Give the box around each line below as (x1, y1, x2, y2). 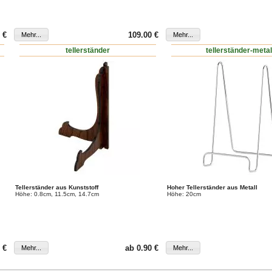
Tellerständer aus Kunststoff (15, 184, 98, 191)
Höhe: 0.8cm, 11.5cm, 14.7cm (15, 191, 99, 198)
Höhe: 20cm (166, 191, 201, 198)
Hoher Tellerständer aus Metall (166, 184, 257, 191)
